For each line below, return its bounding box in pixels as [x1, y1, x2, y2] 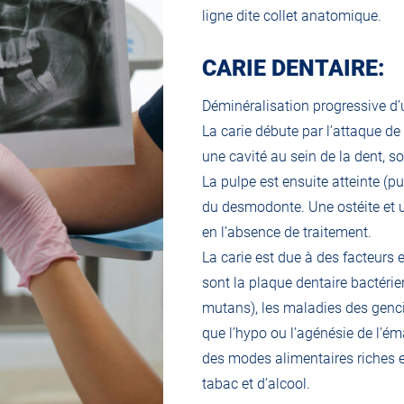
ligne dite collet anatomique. [202, 7, 381, 24]
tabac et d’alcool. [202, 375, 310, 392]
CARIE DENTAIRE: [202, 55, 385, 81]
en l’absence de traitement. [202, 224, 372, 241]
